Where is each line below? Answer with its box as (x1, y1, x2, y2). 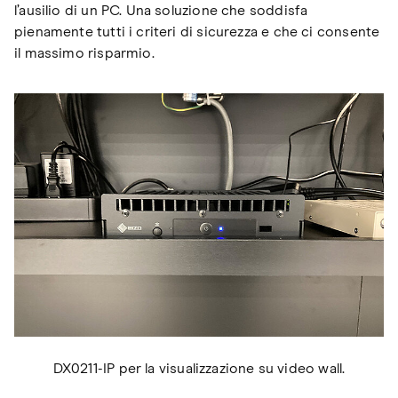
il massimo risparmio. (14, 45, 155, 60)
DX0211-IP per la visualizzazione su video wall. (52, 362, 346, 377)
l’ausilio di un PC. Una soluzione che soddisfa (14, 3, 308, 18)
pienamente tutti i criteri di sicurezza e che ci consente (14, 24, 380, 39)
